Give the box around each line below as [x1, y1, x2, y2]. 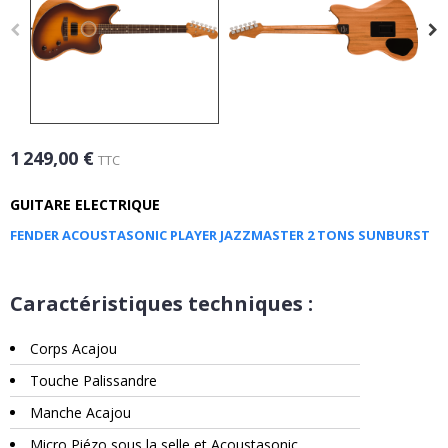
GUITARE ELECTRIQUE [10, 195, 160, 215]
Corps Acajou [30, 339, 117, 359]
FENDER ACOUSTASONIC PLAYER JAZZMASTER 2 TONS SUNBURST [10, 226, 430, 245]
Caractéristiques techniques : [10, 290, 313, 318]
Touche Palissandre [30, 371, 157, 391]
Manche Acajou [30, 403, 131, 423]
